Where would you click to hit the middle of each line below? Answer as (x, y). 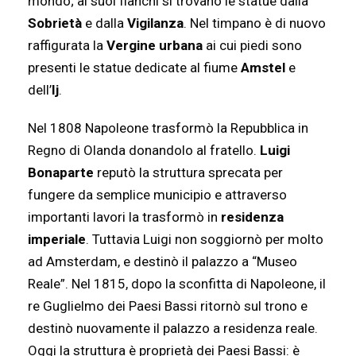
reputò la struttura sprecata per (188, 173)
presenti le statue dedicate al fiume (134, 68)
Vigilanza (155, 23)
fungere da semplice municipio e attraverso (157, 195)
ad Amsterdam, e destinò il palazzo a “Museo (163, 262)
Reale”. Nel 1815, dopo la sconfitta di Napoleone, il (177, 284)
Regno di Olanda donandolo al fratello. (144, 151)
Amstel (263, 68)
